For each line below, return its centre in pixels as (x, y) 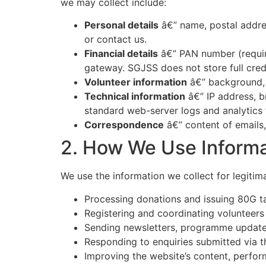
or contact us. (115, 39)
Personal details (121, 25)
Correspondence (124, 125)
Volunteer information (136, 82)
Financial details (121, 54)
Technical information (135, 96)
